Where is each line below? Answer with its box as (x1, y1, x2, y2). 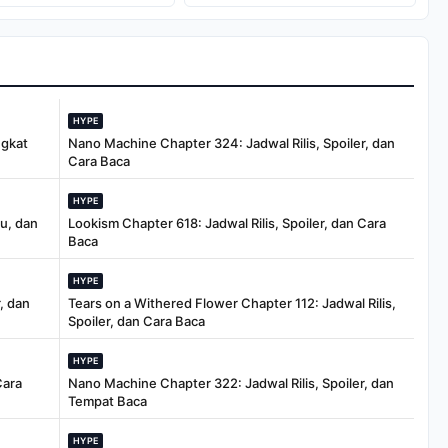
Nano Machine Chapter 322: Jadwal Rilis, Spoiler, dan (68, 375, 394, 392)
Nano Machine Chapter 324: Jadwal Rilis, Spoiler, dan (68, 135, 395, 152)
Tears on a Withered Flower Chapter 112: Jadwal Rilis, (68, 295, 396, 312)
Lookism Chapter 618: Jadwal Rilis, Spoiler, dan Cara (68, 215, 386, 232)
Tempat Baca (68, 393, 147, 410)
